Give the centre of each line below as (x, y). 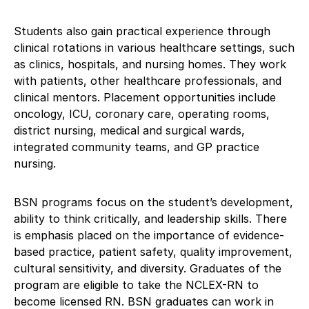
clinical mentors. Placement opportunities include (145, 97)
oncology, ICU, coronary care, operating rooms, (142, 113)
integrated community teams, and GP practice (137, 147)
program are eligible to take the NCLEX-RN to (136, 285)
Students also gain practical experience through (142, 31)
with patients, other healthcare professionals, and (148, 80)
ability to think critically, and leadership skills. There (150, 218)
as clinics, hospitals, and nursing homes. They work (150, 64)
